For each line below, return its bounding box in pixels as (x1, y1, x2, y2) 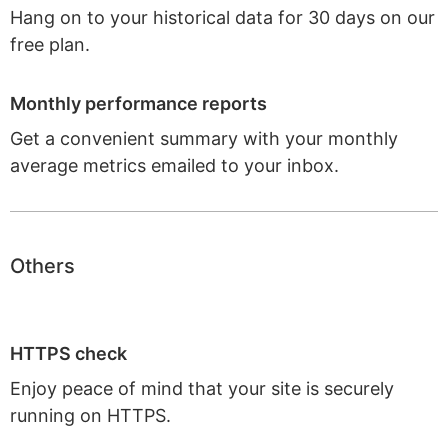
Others (10, 254, 75, 278)
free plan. (10, 34, 90, 55)
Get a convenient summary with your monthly (10, 128, 398, 149)
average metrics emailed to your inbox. (10, 155, 339, 176)
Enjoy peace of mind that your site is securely (10, 378, 394, 399)
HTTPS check (10, 343, 127, 364)
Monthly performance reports (10, 93, 267, 114)
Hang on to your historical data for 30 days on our (10, 7, 435, 28)
